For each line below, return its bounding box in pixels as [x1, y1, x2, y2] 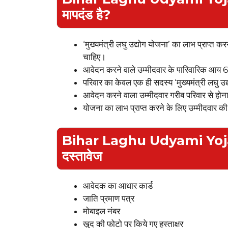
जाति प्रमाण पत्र [83, 193, 134, 204]
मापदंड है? [62, 7, 110, 23]
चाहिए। [83, 52, 106, 63]
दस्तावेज [62, 148, 102, 164]
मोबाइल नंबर [83, 206, 120, 216]
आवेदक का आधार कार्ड [83, 180, 153, 191]
